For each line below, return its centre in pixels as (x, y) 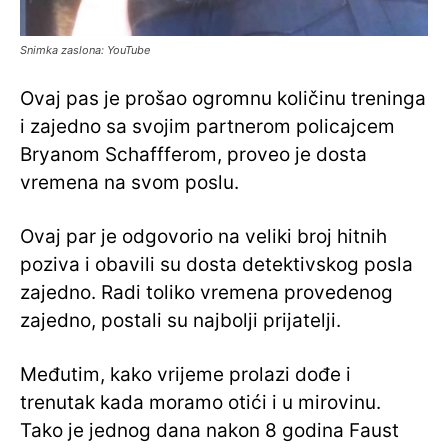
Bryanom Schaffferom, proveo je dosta (193, 155)
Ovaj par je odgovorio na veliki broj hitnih (203, 237)
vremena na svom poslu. (129, 183)
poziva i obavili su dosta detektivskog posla (216, 265)
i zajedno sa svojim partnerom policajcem (207, 127)
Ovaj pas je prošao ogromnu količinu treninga (223, 99)
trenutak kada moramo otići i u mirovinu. (200, 403)
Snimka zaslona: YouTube (85, 50)
